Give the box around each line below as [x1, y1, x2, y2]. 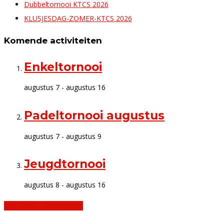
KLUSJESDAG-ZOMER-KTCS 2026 [24, 13, 132, 23]
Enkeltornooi [24, 59, 102, 74]
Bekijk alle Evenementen [4, 201, 83, 211]
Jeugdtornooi [24, 157, 105, 171]
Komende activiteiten [4, 35, 102, 45]
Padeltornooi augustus [24, 108, 164, 122]
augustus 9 [66, 131, 101, 141]
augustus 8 [24, 180, 59, 190]
